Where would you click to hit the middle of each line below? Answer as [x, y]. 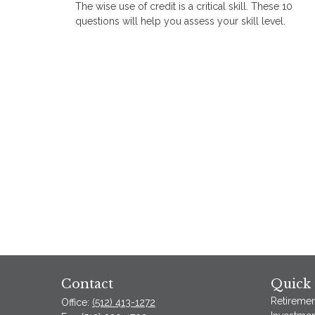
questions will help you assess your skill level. [180, 21]
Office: [77, 302]
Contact [87, 284]
